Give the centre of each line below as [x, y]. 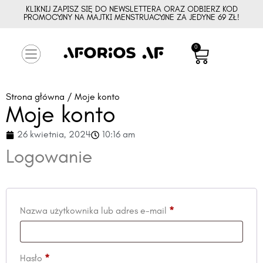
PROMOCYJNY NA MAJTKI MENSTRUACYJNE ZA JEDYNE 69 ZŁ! [131, 18]
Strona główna [35, 97]
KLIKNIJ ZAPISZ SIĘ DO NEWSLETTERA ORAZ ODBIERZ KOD [131, 10]
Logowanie [49, 158]
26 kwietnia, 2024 [54, 135]
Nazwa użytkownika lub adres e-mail [95, 211]
